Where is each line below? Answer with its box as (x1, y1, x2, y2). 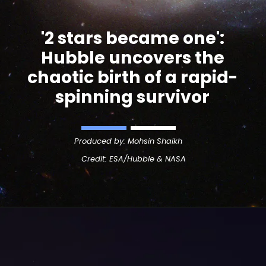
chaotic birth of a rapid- (27, 65, 238, 90)
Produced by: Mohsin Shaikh (74, 135, 183, 147)
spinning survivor (55, 85, 210, 109)
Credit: (81, 153, 109, 164)
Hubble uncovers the (40, 46, 224, 70)
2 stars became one (44, 26, 216, 50)
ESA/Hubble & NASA (109, 153, 186, 164)
